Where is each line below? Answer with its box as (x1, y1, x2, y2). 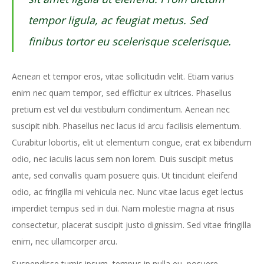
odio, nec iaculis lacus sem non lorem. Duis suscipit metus (12, 153, 233, 164)
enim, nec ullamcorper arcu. (12, 235, 117, 247)
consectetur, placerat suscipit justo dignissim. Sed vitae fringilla (12, 219, 251, 230)
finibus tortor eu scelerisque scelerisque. (28, 34, 231, 48)
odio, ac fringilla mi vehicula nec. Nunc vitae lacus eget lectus (12, 186, 243, 197)
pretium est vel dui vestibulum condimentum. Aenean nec (12, 103, 230, 115)
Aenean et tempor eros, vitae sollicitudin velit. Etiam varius (12, 70, 234, 82)
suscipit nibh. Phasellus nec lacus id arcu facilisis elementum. (12, 120, 241, 131)
